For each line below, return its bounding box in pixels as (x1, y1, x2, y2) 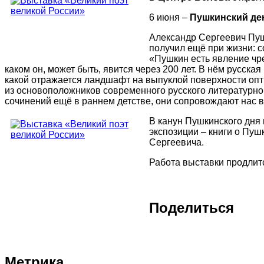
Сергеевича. (149, 137, 204, 148)
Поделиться (149, 199, 234, 216)
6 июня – (149, 12, 190, 23)
